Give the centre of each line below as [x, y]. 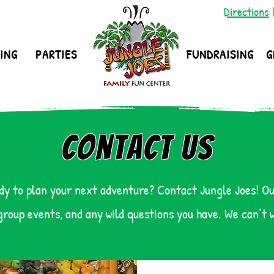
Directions [246, 11]
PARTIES [56, 54]
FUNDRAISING [220, 54]
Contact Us [137, 148]
